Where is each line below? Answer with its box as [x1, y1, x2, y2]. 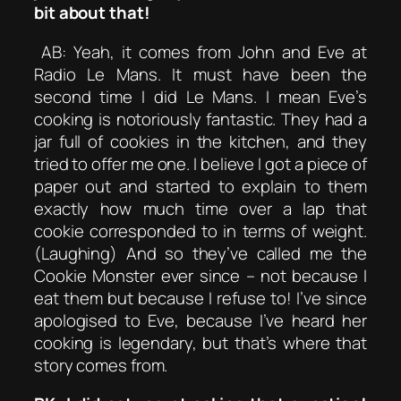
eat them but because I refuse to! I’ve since [34, 286, 367, 310]
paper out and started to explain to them [34, 174, 367, 198]
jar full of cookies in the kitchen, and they [34, 129, 367, 153]
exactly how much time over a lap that [34, 196, 367, 220]
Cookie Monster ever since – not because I [34, 263, 367, 287]
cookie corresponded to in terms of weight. [34, 218, 367, 243]
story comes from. [34, 353, 168, 377]
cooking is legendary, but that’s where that [34, 330, 367, 354]
